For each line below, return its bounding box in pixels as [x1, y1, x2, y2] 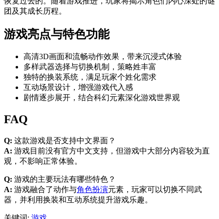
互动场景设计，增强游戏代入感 [23, 83, 133, 92]
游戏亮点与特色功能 [4, 28, 109, 41]
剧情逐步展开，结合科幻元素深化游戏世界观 [23, 93, 180, 102]
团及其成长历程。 [4, 7, 66, 16]
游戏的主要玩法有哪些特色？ [12, 175, 116, 183]
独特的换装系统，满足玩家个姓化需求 [23, 73, 156, 82]
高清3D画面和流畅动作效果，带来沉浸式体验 [23, 52, 182, 61]
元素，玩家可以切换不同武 [108, 185, 202, 194]
